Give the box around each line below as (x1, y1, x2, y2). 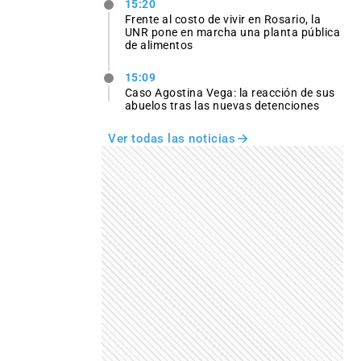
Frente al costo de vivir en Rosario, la (124, 13, 322, 27)
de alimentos (124, 39, 193, 52)
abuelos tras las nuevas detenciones (124, 99, 320, 113)
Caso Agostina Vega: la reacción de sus (124, 86, 335, 100)
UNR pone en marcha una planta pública (124, 26, 341, 39)
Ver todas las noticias (108, 131, 235, 147)
